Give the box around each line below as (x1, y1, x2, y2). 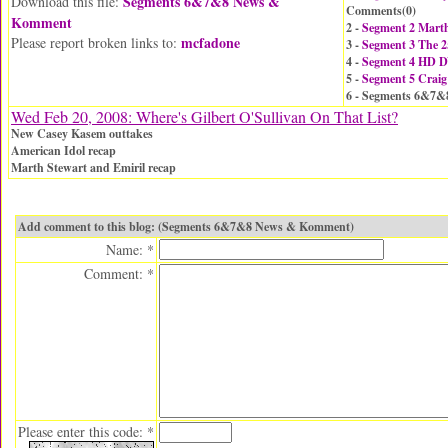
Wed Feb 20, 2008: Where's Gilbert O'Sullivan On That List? (11, 106, 398, 127)
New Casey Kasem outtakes (11, 125, 153, 142)
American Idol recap (11, 142, 116, 159)
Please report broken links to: (11, 33, 181, 52)
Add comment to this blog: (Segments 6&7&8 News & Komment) (18, 218, 354, 235)
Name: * (106, 240, 154, 259)
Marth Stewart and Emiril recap (11, 159, 176, 176)
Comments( (346, 2, 406, 19)
